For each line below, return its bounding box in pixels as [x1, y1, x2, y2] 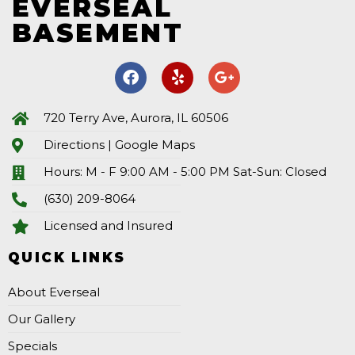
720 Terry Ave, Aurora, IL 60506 [43, 110, 228, 126]
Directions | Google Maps [43, 137, 195, 153]
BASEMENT [12, 17, 184, 49]
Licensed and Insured [43, 218, 173, 234]
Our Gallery [8, 311, 75, 327]
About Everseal [8, 284, 100, 300]
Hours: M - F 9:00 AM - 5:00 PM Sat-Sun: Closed [43, 164, 326, 180]
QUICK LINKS [8, 250, 126, 266]
